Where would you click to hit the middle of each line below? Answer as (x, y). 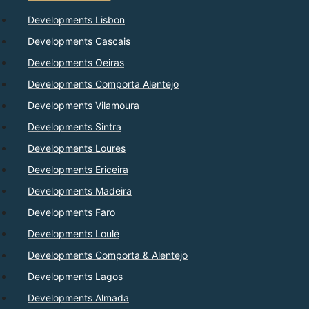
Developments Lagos (75, 277)
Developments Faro (71, 212)
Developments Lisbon (76, 20)
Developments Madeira (80, 191)
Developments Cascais (79, 41)
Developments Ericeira (78, 170)
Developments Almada (78, 298)
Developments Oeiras (76, 63)
